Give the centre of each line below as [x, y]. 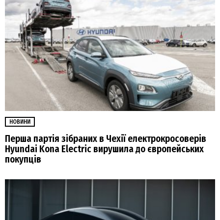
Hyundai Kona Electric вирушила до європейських [104, 149]
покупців [23, 159]
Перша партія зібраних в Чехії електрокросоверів [106, 139]
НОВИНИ [20, 122]
